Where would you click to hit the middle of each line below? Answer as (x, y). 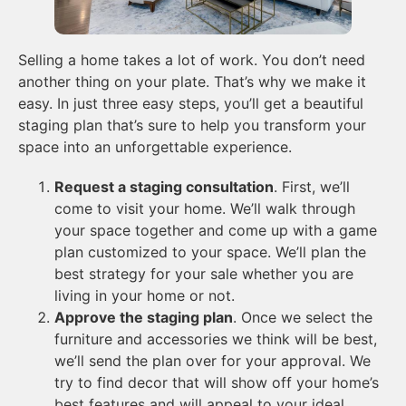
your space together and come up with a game (216, 230)
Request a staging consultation (164, 186)
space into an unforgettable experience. (155, 146)
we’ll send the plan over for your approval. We (213, 360)
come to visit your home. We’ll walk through (205, 208)
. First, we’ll (312, 186)
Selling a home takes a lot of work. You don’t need (192, 59)
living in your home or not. (145, 295)
